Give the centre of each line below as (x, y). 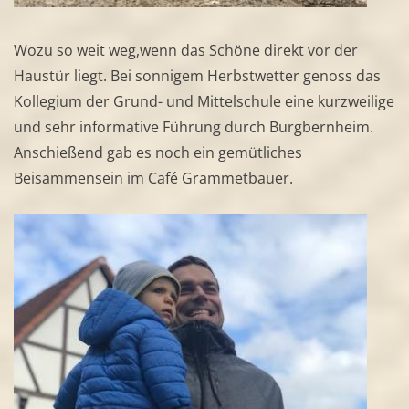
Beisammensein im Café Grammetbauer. (153, 178)
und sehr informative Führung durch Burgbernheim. (194, 127)
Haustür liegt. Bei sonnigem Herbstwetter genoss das (197, 76)
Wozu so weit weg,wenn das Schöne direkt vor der (186, 51)
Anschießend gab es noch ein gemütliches (158, 153)
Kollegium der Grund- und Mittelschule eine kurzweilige (204, 102)
